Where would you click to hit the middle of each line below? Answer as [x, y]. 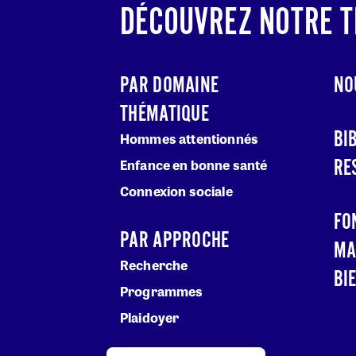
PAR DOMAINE [170, 86]
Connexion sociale [176, 192]
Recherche [154, 265]
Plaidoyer [150, 318]
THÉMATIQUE [164, 115]
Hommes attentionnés [190, 139]
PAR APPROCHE [175, 241]
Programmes [162, 292]
